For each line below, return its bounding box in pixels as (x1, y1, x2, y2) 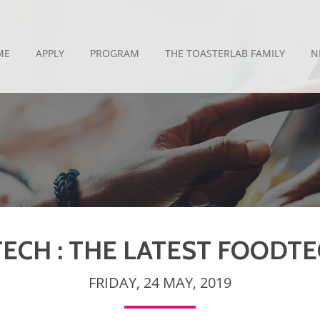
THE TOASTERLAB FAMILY (165, 46, 285, 60)
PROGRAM (90, 46, 139, 60)
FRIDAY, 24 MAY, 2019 (89, 273, 231, 292)
